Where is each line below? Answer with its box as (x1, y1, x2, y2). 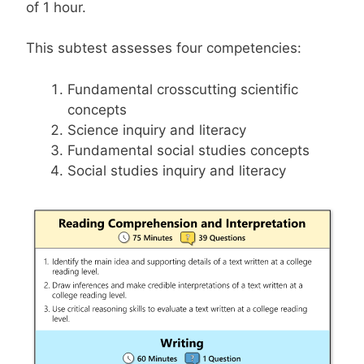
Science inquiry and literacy (67, 121, 246, 138)
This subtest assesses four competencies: (26, 40, 301, 56)
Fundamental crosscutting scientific (67, 80, 298, 97)
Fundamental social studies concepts (67, 141, 310, 158)
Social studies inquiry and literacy (67, 162, 286, 179)
